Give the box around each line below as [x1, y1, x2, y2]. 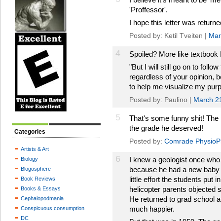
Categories [14, 128, 45, 135]
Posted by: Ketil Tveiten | [129, 32, 209, 39]
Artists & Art [21, 146, 49, 152]
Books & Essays [21, 185, 61, 191]
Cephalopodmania [21, 195, 64, 201]
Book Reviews [21, 176, 55, 182]
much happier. [129, 205, 175, 213]
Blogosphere [21, 166, 51, 172]
